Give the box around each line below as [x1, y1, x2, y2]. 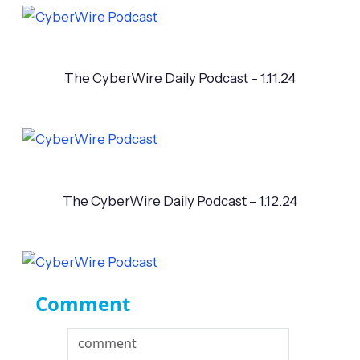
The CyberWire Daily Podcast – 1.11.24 [64, 69, 296, 86]
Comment [35, 289, 130, 317]
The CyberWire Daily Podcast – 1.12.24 [63, 192, 297, 209]
